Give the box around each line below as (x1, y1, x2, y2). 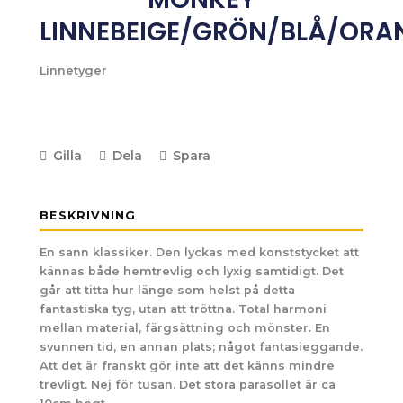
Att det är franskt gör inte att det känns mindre (40, 358, 336, 372)
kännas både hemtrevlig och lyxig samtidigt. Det (40, 264, 345, 278)
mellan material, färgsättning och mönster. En (40, 320, 331, 335)
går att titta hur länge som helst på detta (40, 282, 296, 297)
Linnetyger (40, 63, 108, 77)
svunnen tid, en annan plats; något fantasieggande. (40, 339, 363, 354)
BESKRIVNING (40, 208, 136, 222)
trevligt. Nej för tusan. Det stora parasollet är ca (40, 377, 336, 391)
